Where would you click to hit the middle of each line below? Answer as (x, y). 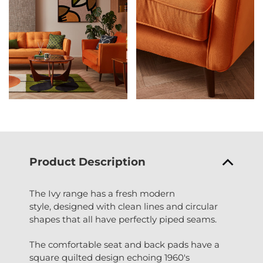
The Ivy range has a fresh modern (102, 193)
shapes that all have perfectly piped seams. (123, 219)
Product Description (87, 161)
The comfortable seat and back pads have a (124, 244)
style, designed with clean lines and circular (124, 206)
